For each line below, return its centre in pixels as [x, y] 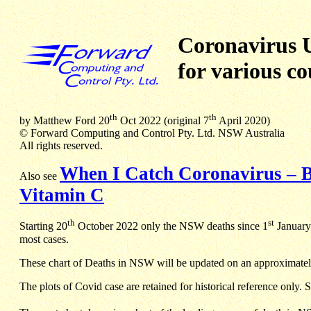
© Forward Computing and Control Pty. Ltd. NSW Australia [152, 133]
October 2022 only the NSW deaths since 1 [171, 226]
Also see [40, 176]
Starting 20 [43, 226]
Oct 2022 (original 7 [163, 121]
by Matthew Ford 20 [65, 121]
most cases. [44, 239]
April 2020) [243, 121]
